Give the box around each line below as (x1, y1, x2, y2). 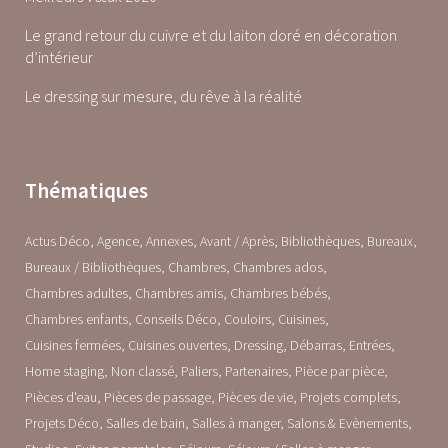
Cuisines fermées (25, 335, 121, 354)
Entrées (349, 335, 391, 354)
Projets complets (300, 387, 397, 406)
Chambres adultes (25, 283, 128, 302)
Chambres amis (135, 283, 223, 302)
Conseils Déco (135, 309, 217, 328)
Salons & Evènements (287, 413, 408, 432)
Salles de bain (106, 413, 185, 432)
